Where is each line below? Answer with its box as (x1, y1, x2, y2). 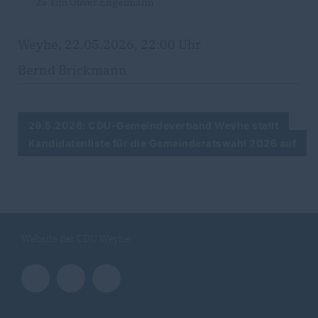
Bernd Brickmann (18, 62, 127, 79)
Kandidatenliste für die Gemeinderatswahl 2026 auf (28, 137, 297, 150)
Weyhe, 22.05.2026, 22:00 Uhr (18, 36, 201, 53)
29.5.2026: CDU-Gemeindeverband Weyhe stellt (28, 119, 279, 132)
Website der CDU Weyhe (21, 232, 130, 246)
